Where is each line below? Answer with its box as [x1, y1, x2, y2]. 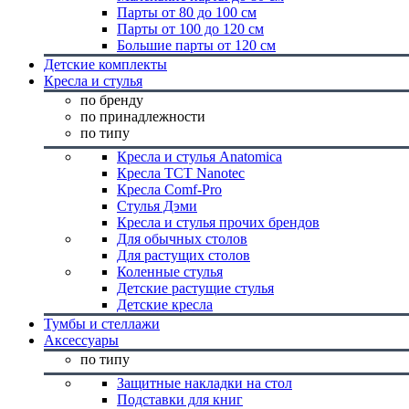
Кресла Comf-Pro [117, 182, 222, 197]
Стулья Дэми [117, 198, 197, 214]
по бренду [80, 92, 143, 108]
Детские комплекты [44, 57, 167, 72]
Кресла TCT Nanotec [117, 165, 245, 181]
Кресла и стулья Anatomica [117, 149, 282, 164]
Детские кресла [117, 297, 213, 312]
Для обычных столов [117, 231, 247, 246]
